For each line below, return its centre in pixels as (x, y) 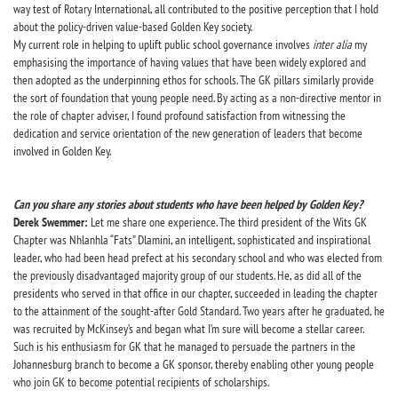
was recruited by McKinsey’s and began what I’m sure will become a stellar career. (188, 328)
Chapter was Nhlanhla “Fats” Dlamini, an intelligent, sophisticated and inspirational (192, 239)
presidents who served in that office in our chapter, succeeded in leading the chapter (195, 293)
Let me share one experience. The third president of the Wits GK (227, 222)
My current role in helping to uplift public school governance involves (163, 44)
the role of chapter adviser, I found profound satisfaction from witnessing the (179, 115)
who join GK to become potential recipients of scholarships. (141, 382)
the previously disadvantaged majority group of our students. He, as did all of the (187, 275)
